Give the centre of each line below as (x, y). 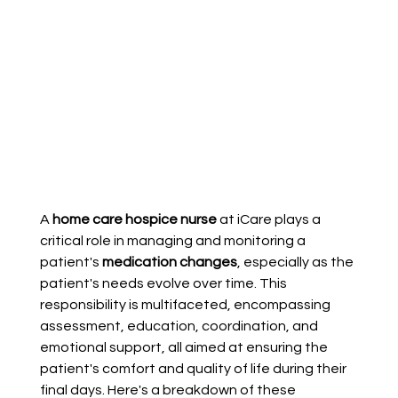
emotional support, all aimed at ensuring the (185, 348)
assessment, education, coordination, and (180, 326)
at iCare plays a (270, 220)
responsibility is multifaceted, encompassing (186, 305)
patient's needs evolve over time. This (164, 284)
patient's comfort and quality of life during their (194, 369)
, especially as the (296, 263)
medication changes (169, 263)
